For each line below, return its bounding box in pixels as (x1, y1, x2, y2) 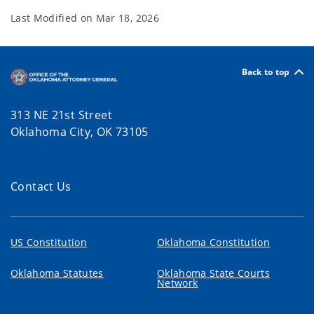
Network (157, 276, 198, 290)
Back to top (241, 65, 290, 78)
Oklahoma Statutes (11, 266, 104, 280)
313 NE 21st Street (11, 107, 112, 123)
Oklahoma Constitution (157, 235, 271, 250)
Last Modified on (11, 11, 96, 25)
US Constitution (11, 235, 88, 250)
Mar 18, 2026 (95, 11, 159, 25)
